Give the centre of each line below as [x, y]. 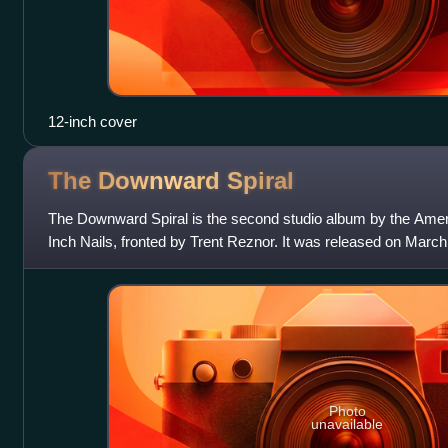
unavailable [347, 423]
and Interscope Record [122, 265]
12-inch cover [92, 122]
